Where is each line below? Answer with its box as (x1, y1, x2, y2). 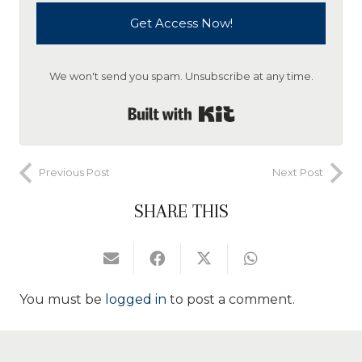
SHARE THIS (133, 200, 229, 222)
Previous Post (39, 166, 110, 179)
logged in (105, 292, 166, 308)
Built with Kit (234, 103, 318, 119)
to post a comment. (166, 292, 295, 308)
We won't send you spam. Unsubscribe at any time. (48, 69, 314, 83)
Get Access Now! (129, 15, 233, 32)
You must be (19, 292, 105, 308)
